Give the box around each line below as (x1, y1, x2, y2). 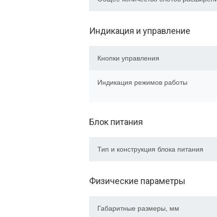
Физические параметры (89, 176, 186, 186)
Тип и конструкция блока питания (97, 145, 203, 153)
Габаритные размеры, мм (97, 204, 179, 212)
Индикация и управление (89, 26, 190, 36)
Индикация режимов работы (97, 78, 187, 86)
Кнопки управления (97, 54, 159, 62)
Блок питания (89, 117, 143, 127)
